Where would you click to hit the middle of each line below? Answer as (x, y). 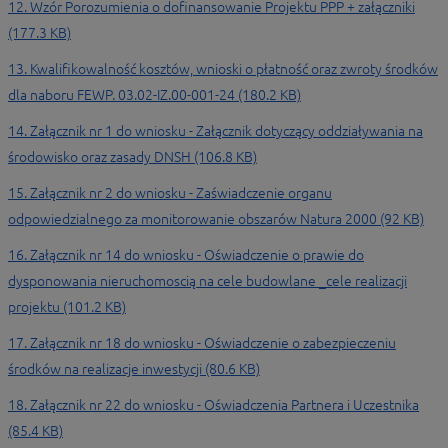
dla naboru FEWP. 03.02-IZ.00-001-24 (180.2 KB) (154, 95)
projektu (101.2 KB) (67, 307)
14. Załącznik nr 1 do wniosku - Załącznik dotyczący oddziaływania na (215, 131)
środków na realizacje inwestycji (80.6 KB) (134, 369)
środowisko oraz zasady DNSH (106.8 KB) (132, 157)
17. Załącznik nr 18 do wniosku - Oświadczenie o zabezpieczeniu (202, 343)
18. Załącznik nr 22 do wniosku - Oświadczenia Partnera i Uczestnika (213, 405)
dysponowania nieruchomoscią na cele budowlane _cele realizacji (207, 281)
